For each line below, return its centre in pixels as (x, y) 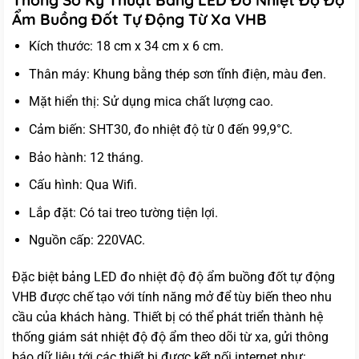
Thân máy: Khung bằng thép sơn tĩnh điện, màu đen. (177, 74)
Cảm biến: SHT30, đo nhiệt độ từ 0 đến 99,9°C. (160, 129)
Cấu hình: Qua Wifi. (83, 185)
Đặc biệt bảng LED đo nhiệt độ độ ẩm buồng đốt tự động (173, 277)
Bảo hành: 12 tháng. (86, 157)
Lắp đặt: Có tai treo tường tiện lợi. (123, 212)
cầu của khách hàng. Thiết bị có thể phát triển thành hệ (167, 317)
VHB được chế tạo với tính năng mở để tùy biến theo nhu (172, 297)
